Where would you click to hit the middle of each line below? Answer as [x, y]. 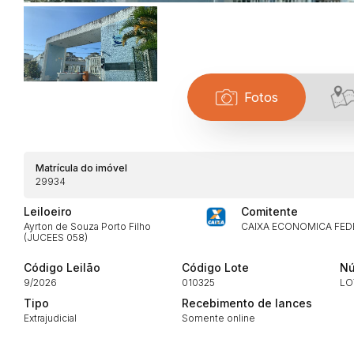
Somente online [218, 318]
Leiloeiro [48, 211]
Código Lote [215, 267]
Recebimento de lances [247, 303]
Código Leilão [62, 267]
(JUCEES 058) [56, 237]
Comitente [269, 211]
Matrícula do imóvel [81, 168]
